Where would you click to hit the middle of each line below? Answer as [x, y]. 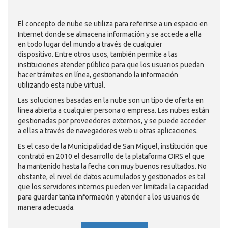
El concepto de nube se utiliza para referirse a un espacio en [113, 24]
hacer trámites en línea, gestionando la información [98, 75]
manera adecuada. [47, 207]
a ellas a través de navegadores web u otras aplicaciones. [109, 131]
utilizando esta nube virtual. [62, 85]
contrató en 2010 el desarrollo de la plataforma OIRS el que [111, 156]
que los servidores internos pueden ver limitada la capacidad [113, 187]
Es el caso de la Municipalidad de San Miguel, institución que [113, 146]
